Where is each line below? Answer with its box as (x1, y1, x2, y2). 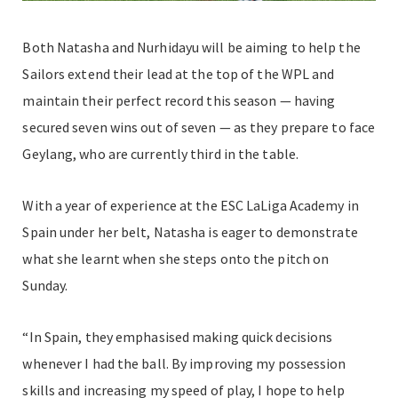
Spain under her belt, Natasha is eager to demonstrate (22, 223, 358, 242)
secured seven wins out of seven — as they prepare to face (22, 118, 376, 137)
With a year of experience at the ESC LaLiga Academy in (22, 196, 359, 215)
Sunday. (22, 276, 68, 295)
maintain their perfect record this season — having (22, 92, 336, 110)
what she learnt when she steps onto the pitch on (22, 250, 330, 268)
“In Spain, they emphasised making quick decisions (22, 328, 333, 346)
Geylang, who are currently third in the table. (22, 145, 299, 163)
